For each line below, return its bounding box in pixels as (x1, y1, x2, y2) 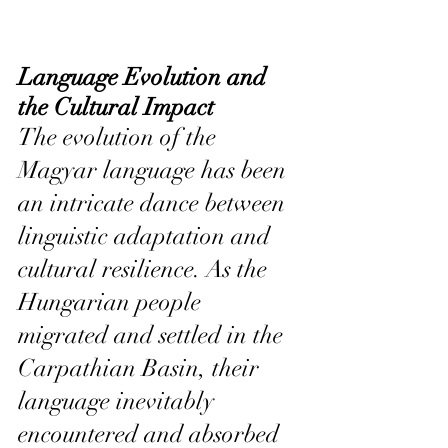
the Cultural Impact (18, 91, 214, 122)
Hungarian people (18, 286, 207, 317)
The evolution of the (18, 121, 222, 152)
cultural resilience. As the (18, 253, 273, 284)
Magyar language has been (18, 154, 292, 185)
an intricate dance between (18, 187, 291, 218)
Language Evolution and (18, 61, 272, 92)
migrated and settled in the (18, 319, 289, 350)
